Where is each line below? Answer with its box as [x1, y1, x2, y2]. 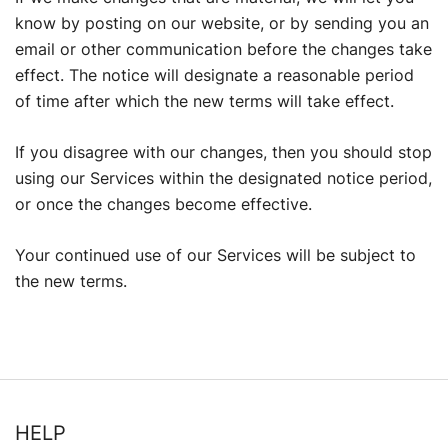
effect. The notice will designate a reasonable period [15, 65, 414, 86]
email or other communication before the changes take [15, 39, 432, 60]
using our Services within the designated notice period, [15, 168, 432, 189]
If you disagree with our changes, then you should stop [15, 142, 432, 163]
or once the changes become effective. [15, 194, 312, 215]
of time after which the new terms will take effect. [15, 91, 394, 112]
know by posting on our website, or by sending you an [15, 13, 429, 34]
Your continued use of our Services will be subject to [15, 245, 416, 266]
